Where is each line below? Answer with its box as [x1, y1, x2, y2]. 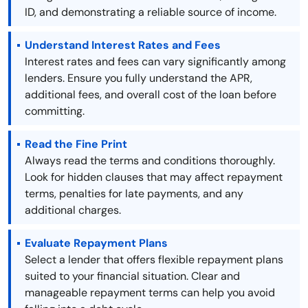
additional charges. [25, 203, 121, 218]
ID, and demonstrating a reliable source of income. [25, 5, 276, 20]
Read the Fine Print [25, 137, 127, 152]
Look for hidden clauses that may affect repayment [25, 170, 283, 185]
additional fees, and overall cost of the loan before [25, 87, 276, 102]
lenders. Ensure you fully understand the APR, [25, 71, 252, 86]
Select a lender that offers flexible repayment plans [25, 252, 283, 267]
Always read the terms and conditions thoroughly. [25, 153, 275, 168]
